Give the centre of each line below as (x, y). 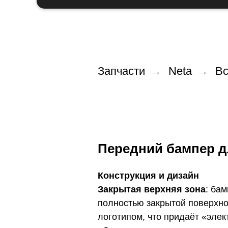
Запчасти (121, 71)
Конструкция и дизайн (148, 176)
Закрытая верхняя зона (152, 190)
